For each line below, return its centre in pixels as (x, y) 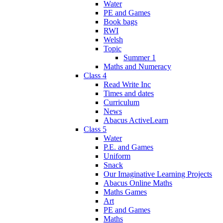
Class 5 (95, 129)
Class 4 (95, 75)
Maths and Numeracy (137, 66)
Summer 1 (140, 57)
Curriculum (121, 102)
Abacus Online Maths (138, 183)
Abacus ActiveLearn (136, 120)
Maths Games (125, 192)
